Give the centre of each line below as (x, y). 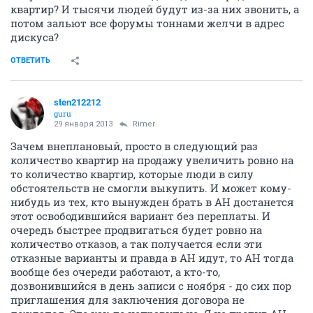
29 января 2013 (83, 124)
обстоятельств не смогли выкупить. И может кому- (151, 188)
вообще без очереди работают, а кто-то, (115, 272)
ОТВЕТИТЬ (30, 60)
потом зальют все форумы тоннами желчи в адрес (147, 23)
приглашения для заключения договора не (128, 300)
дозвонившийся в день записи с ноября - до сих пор (151, 286)
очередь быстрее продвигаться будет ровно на (136, 230)
